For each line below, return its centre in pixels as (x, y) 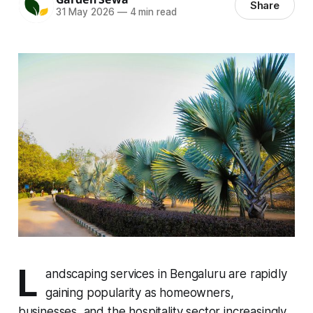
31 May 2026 (85, 12)
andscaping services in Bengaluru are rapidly (166, 274)
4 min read (152, 12)
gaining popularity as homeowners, (140, 293)
